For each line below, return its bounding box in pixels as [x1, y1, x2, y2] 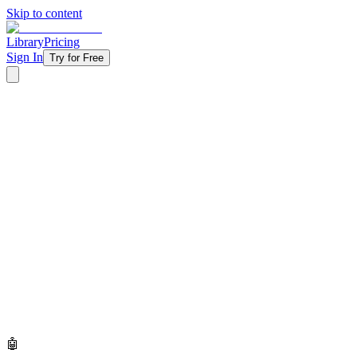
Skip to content [6, 6, 82, 20]
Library [6, 35, 44, 49]
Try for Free [49, 52, 104, 64]
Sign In [6, 50, 43, 64]
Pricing [44, 35, 80, 49]
